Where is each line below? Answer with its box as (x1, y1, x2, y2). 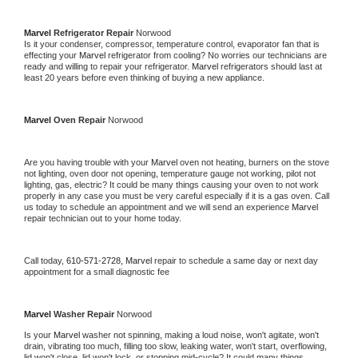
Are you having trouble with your (24, 157, 151, 167)
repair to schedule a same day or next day (154, 255, 318, 265)
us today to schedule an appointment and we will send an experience (24, 201, 292, 212)
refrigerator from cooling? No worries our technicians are (108, 50, 327, 60)
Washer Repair (54, 308, 117, 319)
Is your (24, 329, 54, 340)
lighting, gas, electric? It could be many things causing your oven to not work (24, 179, 319, 189)
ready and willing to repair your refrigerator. (24, 61, 192, 71)
